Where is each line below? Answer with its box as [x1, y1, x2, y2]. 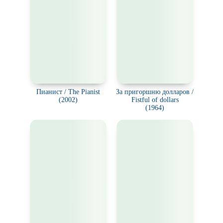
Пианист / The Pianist [36, 88, 100, 96]
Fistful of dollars [131, 96, 179, 104]
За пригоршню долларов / [116, 88, 194, 96]
